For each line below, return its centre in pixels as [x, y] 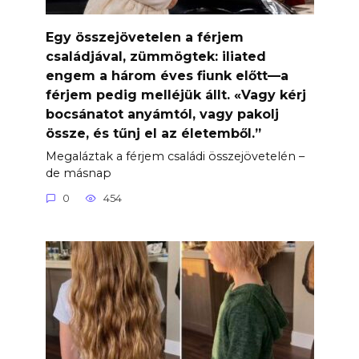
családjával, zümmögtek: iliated [155, 56]
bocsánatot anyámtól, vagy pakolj [162, 114]
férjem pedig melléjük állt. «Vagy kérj [175, 95]
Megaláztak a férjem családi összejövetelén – [175, 156]
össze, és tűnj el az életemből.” [153, 133]
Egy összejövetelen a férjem [144, 37]
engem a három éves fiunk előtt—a [167, 75]
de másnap [78, 173]
